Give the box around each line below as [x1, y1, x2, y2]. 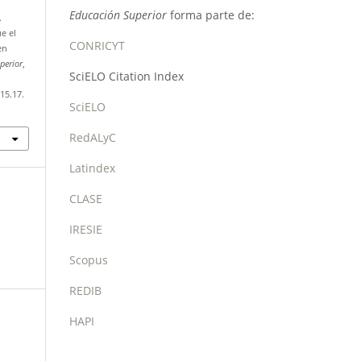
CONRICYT [69, 37, 125, 53]
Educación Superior [69, 6, 167, 23]
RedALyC [69, 129, 116, 145]
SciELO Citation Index [69, 68, 184, 84]
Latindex [69, 160, 115, 176]
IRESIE [69, 221, 102, 237]
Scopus [69, 251, 108, 268]
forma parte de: [167, 6, 255, 23]
